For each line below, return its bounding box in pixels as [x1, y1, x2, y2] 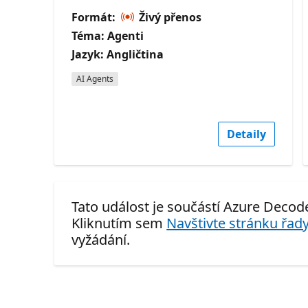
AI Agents [76, 72, 114, 85]
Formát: [71, 9, 119, 25]
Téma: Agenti [71, 27, 144, 43]
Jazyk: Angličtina [71, 46, 164, 62]
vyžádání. [71, 230, 131, 249]
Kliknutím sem [71, 213, 167, 232]
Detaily [227, 126, 267, 142]
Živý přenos [136, 9, 202, 25]
